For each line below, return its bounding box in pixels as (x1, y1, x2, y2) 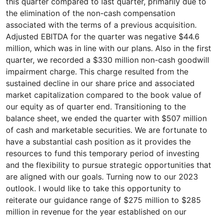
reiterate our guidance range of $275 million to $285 (6, 195, 201, 205)
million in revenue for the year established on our (6, 207, 186, 217)
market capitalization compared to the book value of (6, 90, 201, 100)
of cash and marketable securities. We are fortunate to (6, 125, 207, 135)
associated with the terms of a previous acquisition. (6, 20, 197, 30)
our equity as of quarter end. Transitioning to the (6, 102, 186, 111)
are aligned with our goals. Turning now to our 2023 (6, 172, 198, 182)
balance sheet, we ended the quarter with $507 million (6, 113, 207, 123)
